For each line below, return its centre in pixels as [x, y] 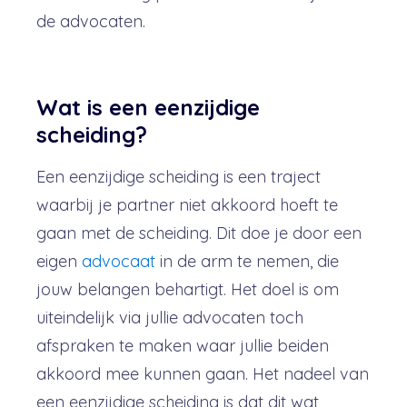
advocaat [119, 261]
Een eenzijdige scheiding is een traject [179, 177]
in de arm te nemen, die [247, 261]
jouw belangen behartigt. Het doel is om [188, 289]
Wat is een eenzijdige [148, 107]
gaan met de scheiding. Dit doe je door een [199, 233]
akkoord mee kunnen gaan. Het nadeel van [203, 374]
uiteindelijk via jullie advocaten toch [170, 318]
